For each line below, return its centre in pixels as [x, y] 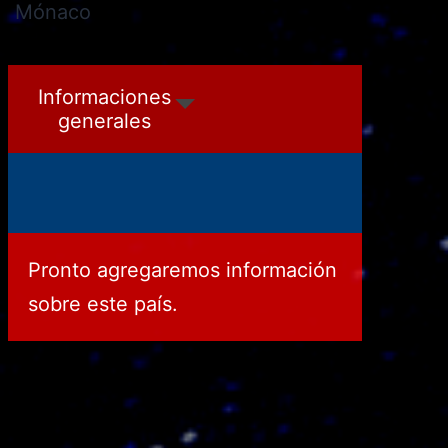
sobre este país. [103, 304]
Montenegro [73, 86]
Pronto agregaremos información [182, 270]
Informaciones [104, 97]
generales [104, 121]
